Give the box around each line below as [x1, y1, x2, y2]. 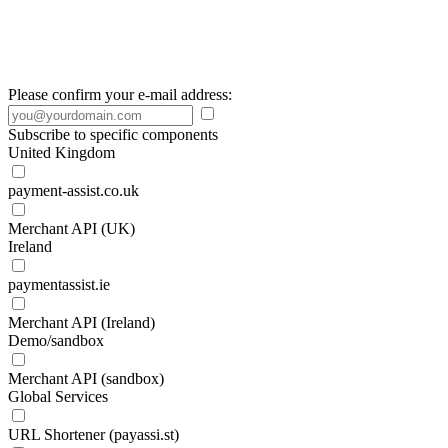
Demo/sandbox [8, 332, 104, 349]
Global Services [8, 388, 108, 405]
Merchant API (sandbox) [8, 370, 164, 387]
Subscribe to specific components [8, 126, 218, 143]
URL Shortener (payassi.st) [8, 426, 179, 443]
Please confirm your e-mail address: [8, 86, 232, 103]
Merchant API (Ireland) [8, 314, 155, 331]
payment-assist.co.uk [8, 182, 139, 199]
